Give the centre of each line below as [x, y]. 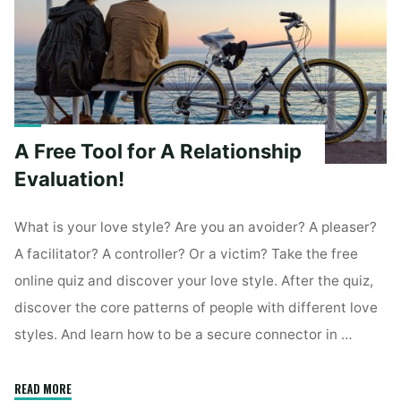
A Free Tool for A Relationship [158, 151]
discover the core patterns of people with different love [196, 307]
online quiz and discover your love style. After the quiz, [194, 280]
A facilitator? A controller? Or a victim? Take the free [187, 253]
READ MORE [43, 388]
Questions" [93, 19]
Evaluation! [70, 179]
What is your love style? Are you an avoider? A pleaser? [196, 226]
